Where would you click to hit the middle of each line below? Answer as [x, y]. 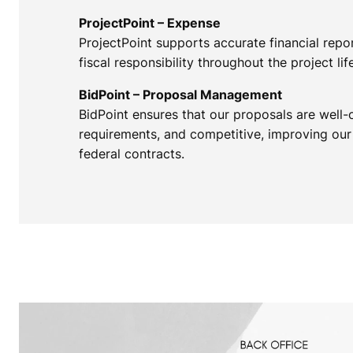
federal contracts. [131, 153]
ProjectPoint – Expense [149, 22]
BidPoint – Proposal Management [180, 94]
